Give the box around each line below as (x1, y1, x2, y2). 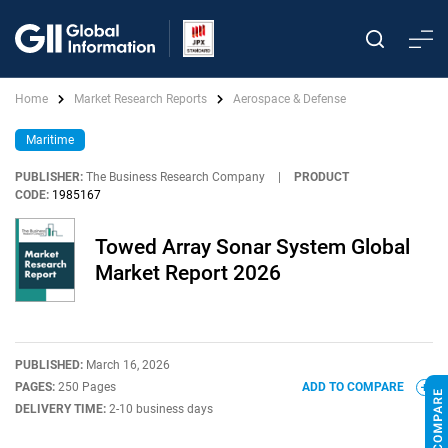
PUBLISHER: (15, 170, 83, 184)
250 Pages (58, 380, 116, 394)
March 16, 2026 (86, 358, 170, 372)
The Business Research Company (86, 170, 265, 184)
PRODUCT (294, 170, 349, 184)
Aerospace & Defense (233, 92, 346, 106)
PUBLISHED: (15, 358, 86, 372)
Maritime (26, 133, 74, 147)
